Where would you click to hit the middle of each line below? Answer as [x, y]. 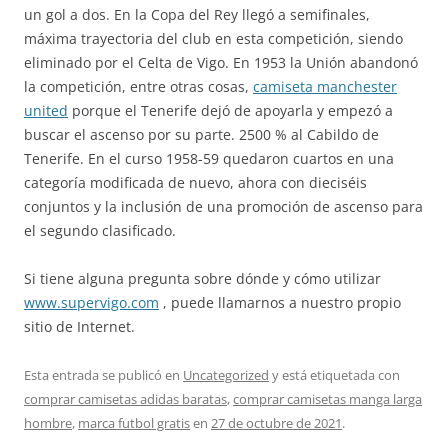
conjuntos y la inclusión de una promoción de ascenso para [223, 206]
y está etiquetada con [334, 375]
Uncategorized [226, 375]
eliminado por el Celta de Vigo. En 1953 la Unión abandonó [221, 62]
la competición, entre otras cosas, [138, 86]
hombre [48, 423]
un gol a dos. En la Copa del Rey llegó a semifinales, [197, 14]
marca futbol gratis [134, 423]
